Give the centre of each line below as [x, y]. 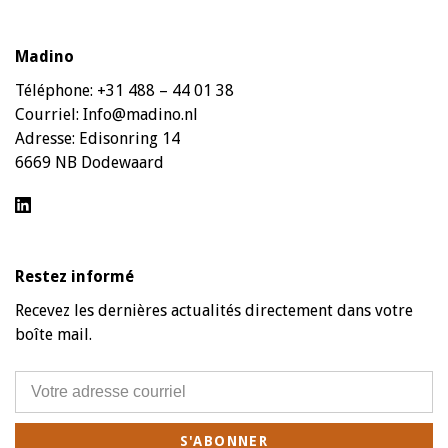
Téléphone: [56, 90]
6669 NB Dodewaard [89, 162]
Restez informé [74, 276]
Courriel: [49, 114]
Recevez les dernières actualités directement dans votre [214, 310]
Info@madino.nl [140, 114]
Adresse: [47, 138]
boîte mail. [53, 334]
